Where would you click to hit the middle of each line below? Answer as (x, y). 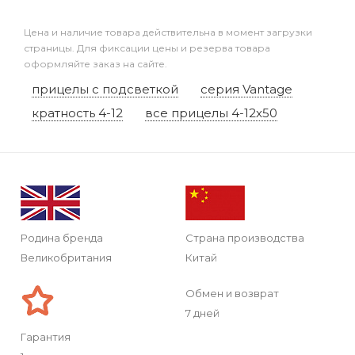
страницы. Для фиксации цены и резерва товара (147, 48)
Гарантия (46, 336)
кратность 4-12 (77, 113)
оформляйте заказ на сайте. (95, 63)
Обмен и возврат (232, 293)
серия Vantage (246, 89)
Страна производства (245, 237)
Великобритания (66, 257)
